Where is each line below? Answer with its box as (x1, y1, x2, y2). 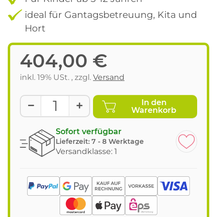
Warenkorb (131, 105, 177, 115)
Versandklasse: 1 (56, 146, 117, 156)
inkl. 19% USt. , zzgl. (20, 72, 93, 82)
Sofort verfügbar (56, 126, 122, 136)
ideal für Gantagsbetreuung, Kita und (25, 8, 197, 20)
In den (141, 97, 167, 107)
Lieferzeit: (56, 137, 92, 146)
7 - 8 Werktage (92, 137, 144, 146)
